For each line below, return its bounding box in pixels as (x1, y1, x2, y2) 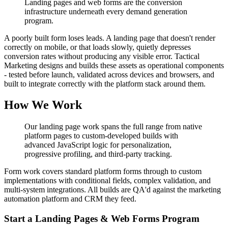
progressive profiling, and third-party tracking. (24, 150, 172, 159)
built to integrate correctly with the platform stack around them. (4, 79, 206, 88)
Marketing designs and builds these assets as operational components (4, 61, 224, 70)
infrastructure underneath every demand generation (24, 7, 187, 16)
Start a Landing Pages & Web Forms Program (4, 213, 199, 224)
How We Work (4, 98, 82, 112)
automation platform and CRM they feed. (4, 194, 136, 204)
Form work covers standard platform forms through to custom (4, 167, 202, 176)
